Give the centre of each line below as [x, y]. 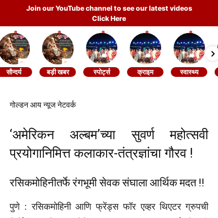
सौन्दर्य [14, 72]
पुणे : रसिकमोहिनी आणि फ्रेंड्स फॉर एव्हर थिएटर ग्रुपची [109, 206]
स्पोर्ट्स [101, 72]
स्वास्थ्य [189, 72]
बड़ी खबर [58, 72]
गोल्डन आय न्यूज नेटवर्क [43, 105]
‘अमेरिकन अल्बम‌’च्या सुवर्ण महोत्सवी [109, 135]
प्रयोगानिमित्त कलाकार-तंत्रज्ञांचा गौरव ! [101, 153]
